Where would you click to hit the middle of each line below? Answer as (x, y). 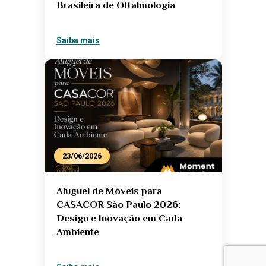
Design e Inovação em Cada (119, 218)
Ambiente (77, 232)
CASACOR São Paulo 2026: (118, 205)
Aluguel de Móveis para (109, 191)
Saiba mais (78, 41)
